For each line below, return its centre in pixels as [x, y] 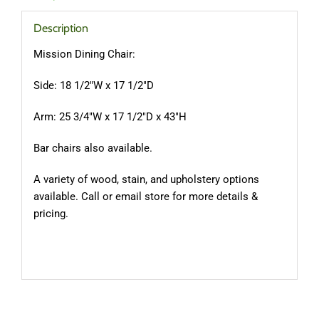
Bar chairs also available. [93, 148]
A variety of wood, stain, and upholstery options [146, 180]
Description [61, 28]
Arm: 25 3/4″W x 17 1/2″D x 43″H [110, 117]
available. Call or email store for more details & [145, 197]
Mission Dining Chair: [84, 54]
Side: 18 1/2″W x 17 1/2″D [93, 86]
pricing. [51, 214]
